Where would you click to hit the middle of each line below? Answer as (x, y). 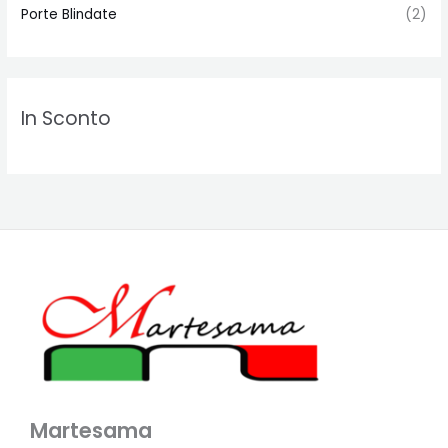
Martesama (91, 430)
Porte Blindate (69, 14)
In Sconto (66, 119)
